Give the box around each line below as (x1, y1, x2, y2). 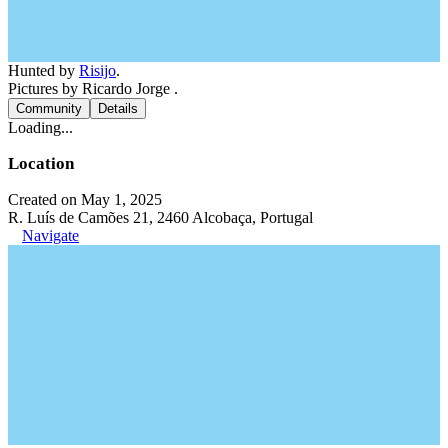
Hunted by (8, 62, 79, 79)
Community (16, 101, 82, 116)
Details (98, 101, 138, 116)
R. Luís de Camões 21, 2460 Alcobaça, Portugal (8, 209, 313, 226)
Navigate (22, 227, 79, 244)
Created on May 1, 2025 (8, 191, 162, 208)
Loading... (8, 119, 73, 136)
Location (8, 154, 74, 173)
